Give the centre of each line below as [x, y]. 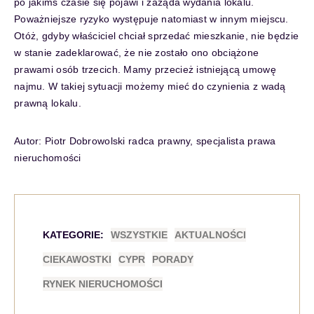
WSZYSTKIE [139, 235]
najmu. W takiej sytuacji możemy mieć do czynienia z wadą [150, 86]
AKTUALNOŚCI [210, 235]
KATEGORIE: [73, 235]
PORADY [173, 259]
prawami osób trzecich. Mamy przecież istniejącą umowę [145, 69]
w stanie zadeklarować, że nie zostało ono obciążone [137, 53]
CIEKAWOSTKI [77, 259]
